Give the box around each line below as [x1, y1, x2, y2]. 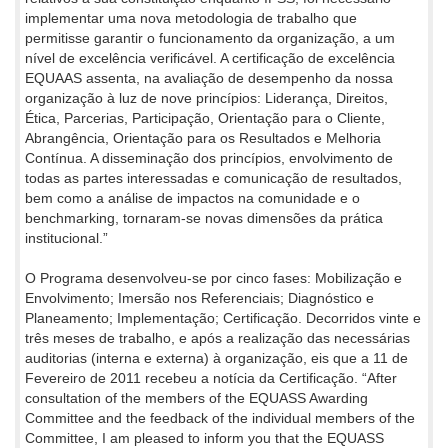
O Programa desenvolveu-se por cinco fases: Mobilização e [25, 269, 402, 286]
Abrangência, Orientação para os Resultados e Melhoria [25, 129, 381, 146]
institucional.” [25, 229, 108, 246]
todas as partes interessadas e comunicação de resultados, [25, 169, 402, 186]
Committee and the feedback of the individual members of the [25, 409, 415, 426]
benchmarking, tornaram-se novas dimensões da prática [25, 209, 383, 226]
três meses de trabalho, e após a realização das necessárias [25, 329, 410, 346]
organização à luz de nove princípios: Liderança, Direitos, [25, 89, 388, 106]
